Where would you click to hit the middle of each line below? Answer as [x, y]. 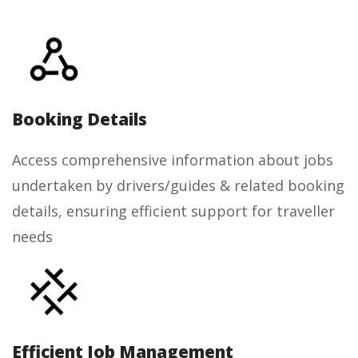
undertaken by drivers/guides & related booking [178, 185]
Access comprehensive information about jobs [173, 159]
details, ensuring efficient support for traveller [173, 211]
